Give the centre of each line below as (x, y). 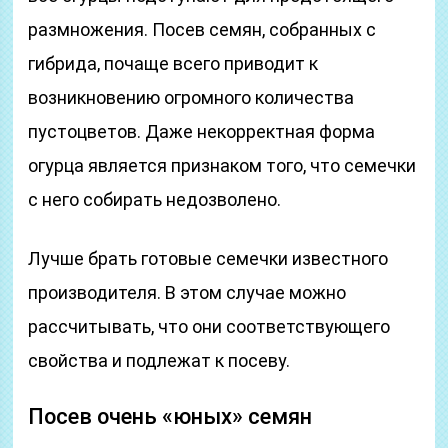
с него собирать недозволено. (155, 199)
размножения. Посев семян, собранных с (202, 29)
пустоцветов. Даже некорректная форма (202, 131)
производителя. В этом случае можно (187, 292)
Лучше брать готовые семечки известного (208, 258)
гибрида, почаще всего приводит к (173, 63)
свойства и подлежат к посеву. (159, 360)
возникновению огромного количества (191, 97)
